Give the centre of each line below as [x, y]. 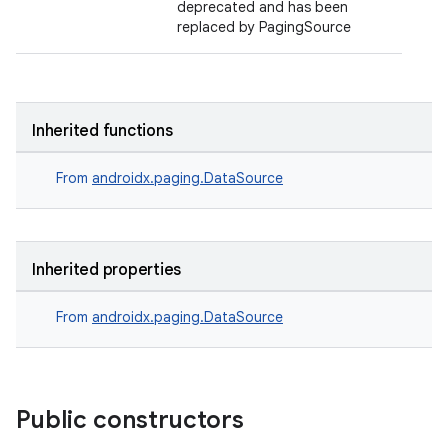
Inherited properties [106, 270]
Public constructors [133, 420]
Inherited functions [102, 131]
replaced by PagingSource [264, 27]
